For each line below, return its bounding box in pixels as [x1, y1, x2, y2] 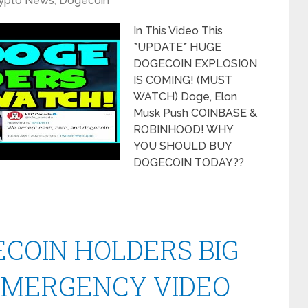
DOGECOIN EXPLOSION [133, 57, 257, 70]
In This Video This [133, 24, 223, 37]
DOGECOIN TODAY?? [133, 156, 244, 169]
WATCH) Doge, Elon [133, 90, 237, 103]
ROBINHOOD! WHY [133, 123, 233, 136]
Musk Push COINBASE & [133, 107, 257, 120]
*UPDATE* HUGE [133, 41, 221, 54]
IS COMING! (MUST [133, 74, 232, 87]
